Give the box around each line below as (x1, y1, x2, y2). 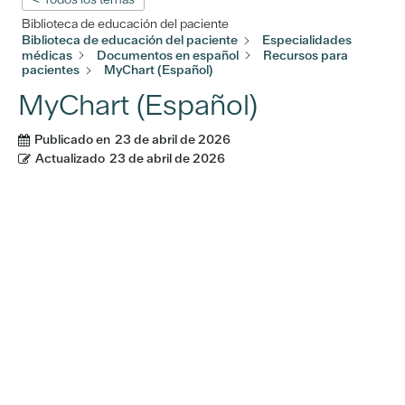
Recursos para (263, 46, 348, 63)
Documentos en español (97, 46, 239, 63)
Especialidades (262, 32, 352, 49)
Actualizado (35, 150, 105, 167)
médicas (22, 46, 72, 63)
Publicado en (34, 131, 110, 148)
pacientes (22, 61, 80, 79)
